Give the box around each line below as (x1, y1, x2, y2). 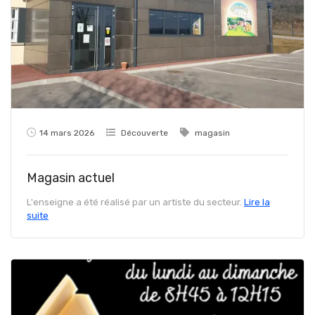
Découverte (121, 127, 168, 138)
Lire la (244, 196, 270, 207)
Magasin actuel (27, 169, 115, 186)
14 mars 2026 (39, 127, 94, 138)
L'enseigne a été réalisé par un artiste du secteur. (27, 196, 244, 207)
